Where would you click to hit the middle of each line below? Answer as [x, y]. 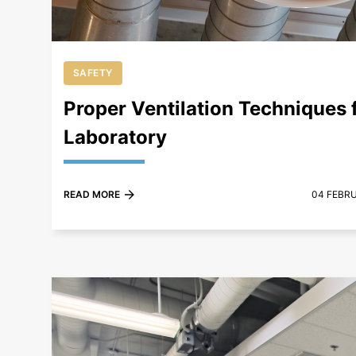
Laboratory [115, 137]
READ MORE [91, 195]
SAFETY [93, 73]
